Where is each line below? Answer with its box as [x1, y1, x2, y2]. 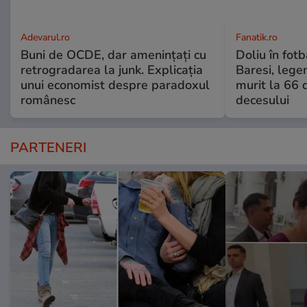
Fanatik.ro [235, 30, 278, 44]
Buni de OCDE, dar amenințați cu [21, 46, 206, 63]
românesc [21, 91, 75, 108]
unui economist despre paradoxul [21, 76, 210, 93]
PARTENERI [10, 138, 86, 157]
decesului [235, 91, 289, 108]
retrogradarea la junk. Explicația [21, 61, 203, 78]
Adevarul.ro [21, 30, 70, 44]
